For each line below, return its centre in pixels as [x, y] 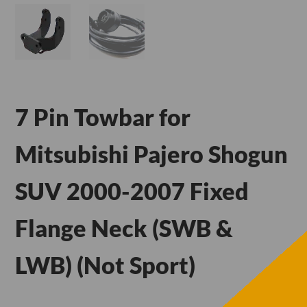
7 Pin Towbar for [103, 116]
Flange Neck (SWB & [124, 228]
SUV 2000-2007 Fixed [132, 191]
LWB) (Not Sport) [106, 265]
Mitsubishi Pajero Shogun [152, 153]
